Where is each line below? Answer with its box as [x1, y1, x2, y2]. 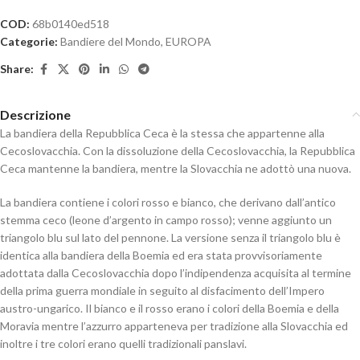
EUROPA [166, 34, 211, 48]
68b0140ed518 [32, 16, 109, 31]
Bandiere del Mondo [60, 34, 161, 48]
